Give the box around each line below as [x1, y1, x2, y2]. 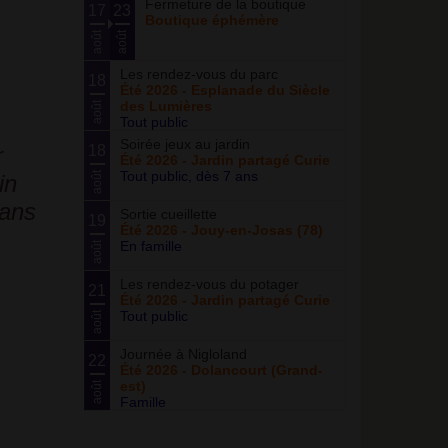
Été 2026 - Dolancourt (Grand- [119, 362, 323, 378]
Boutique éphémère [144, 12, 279, 28]
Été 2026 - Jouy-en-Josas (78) [119, 222, 323, 238]
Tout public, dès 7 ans [119, 168, 258, 184]
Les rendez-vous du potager [119, 276, 299, 292]
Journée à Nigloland [119, 346, 247, 362]
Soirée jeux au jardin [119, 136, 250, 152]
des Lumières [119, 98, 212, 114]
